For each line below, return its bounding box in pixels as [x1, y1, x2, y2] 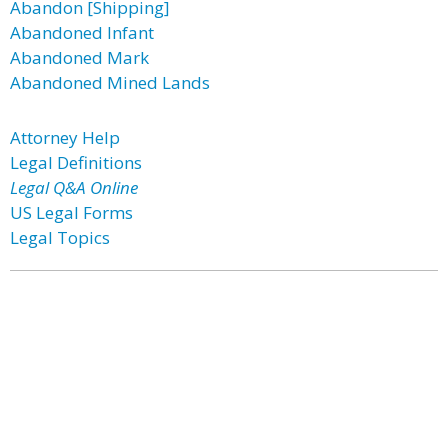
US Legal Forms [10, 201, 133, 224]
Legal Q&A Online [10, 176, 138, 199]
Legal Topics [10, 226, 110, 249]
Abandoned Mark [10, 46, 149, 69]
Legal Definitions [10, 151, 142, 174]
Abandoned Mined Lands [10, 71, 210, 94]
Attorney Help [10, 126, 120, 149]
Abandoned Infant [10, 21, 154, 44]
